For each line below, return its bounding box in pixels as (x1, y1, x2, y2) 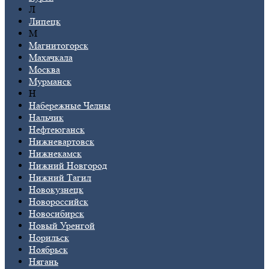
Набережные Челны (29, 100, 110, 112)
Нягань (29, 256, 58, 268)
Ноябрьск (29, 244, 68, 256)
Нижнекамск (29, 148, 82, 160)
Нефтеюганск (29, 124, 85, 136)
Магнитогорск (29, 40, 88, 52)
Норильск (29, 232, 69, 244)
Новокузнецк (29, 184, 83, 196)
